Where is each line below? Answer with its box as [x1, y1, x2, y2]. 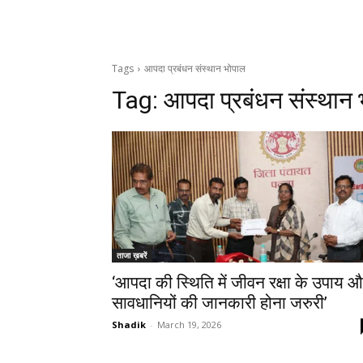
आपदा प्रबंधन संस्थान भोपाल [144, 62, 246, 76]
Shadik [112, 318, 146, 331]
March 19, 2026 [157, 318, 221, 331]
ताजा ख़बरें [117, 250, 147, 262]
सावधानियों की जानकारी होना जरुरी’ [112, 293, 327, 314]
